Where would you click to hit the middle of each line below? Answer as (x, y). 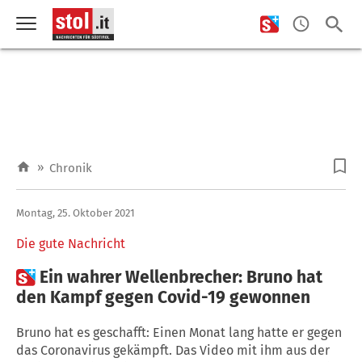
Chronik (71, 168)
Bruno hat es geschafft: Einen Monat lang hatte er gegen (179, 332)
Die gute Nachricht (71, 243)
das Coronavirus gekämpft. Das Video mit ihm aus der (173, 350)
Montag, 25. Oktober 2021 (76, 213)
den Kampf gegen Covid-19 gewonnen (163, 297)
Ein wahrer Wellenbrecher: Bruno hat (181, 277)
